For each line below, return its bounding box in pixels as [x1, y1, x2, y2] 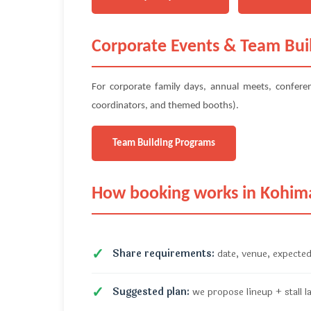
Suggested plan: [112, 285, 190, 299]
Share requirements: [112, 246, 215, 261]
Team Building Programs [112, 138, 215, 149]
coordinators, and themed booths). [92, 101, 239, 111]
